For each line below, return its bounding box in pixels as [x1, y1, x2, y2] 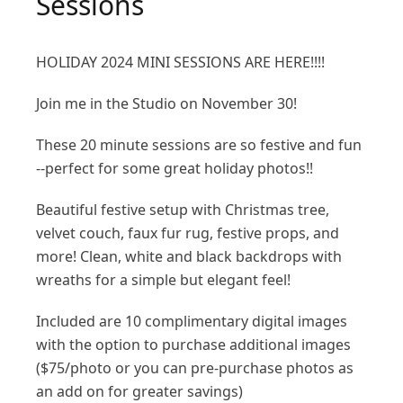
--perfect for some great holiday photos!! [36, 158, 313, 178]
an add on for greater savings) [36, 381, 243, 401]
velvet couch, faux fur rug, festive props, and [36, 223, 339, 243]
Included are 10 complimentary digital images [36, 311, 347, 331]
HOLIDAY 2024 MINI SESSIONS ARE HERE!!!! [36, 52, 325, 72]
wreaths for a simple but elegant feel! [36, 270, 291, 290]
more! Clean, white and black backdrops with [36, 246, 342, 266]
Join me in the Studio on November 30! [36, 94, 297, 113]
